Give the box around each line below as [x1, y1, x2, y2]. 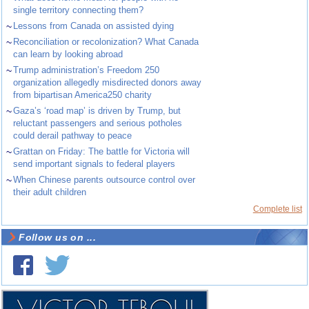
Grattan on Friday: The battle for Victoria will [13, 146, 190, 157]
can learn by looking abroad [13, 49, 123, 60]
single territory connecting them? [13, 5, 144, 16]
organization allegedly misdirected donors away [13, 77, 202, 88]
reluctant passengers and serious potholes [13, 118, 183, 129]
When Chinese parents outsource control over [13, 175, 196, 186]
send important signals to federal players [13, 159, 176, 170]
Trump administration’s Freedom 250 [13, 65, 160, 76]
